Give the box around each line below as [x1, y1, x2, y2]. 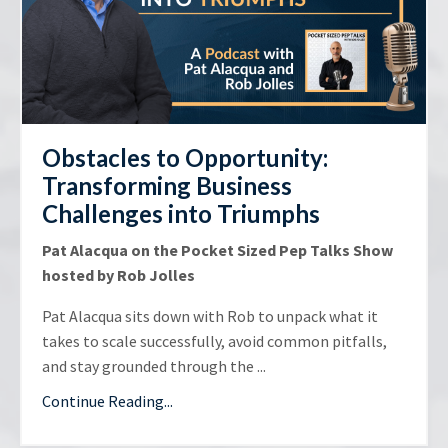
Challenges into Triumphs [42, 199, 320, 229]
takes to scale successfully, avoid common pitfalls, [42, 331, 387, 352]
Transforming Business [42, 171, 292, 201]
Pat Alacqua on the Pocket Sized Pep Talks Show [42, 240, 393, 261]
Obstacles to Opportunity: [42, 143, 328, 173]
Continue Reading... [42, 391, 173, 412]
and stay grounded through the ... [42, 356, 266, 377]
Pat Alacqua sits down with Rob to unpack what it [42, 306, 378, 327]
